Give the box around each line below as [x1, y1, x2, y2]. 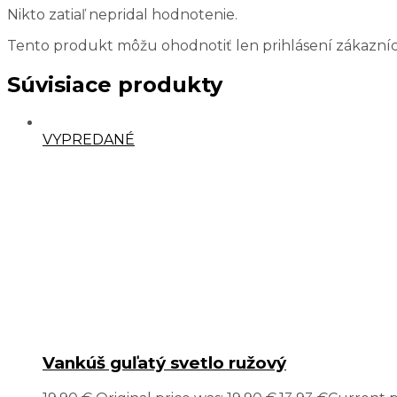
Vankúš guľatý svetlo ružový [43, 353, 286, 374]
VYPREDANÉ [43, 131, 135, 149]
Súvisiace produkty [7, 71, 222, 97]
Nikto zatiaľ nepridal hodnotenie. [7, 5, 237, 23]
